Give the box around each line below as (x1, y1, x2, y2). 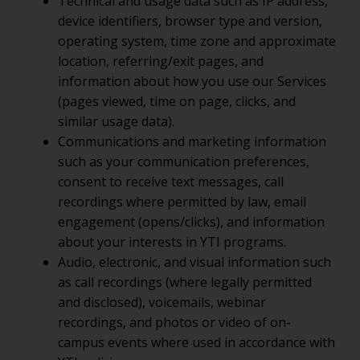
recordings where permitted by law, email (58, 193, 306, 211)
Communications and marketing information (58, 133, 326, 150)
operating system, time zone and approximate (58, 32, 336, 50)
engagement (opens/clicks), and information (58, 213, 325, 231)
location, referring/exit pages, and (58, 52, 264, 70)
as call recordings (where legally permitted (58, 273, 312, 291)
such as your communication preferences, (58, 153, 309, 170)
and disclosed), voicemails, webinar (58, 293, 266, 311)
